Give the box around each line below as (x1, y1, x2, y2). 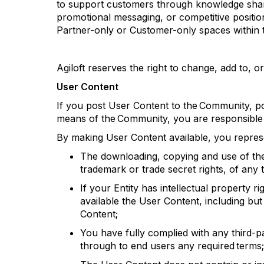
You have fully (80, 227, 148, 239)
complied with (148, 227, 209, 239)
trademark (80, 163, 126, 175)
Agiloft (57, 62, 85, 74)
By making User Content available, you (57, 131, 234, 143)
